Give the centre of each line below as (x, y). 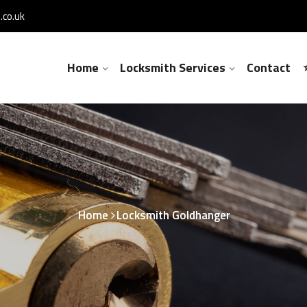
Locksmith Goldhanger (173, 215)
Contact (269, 67)
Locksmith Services (173, 67)
